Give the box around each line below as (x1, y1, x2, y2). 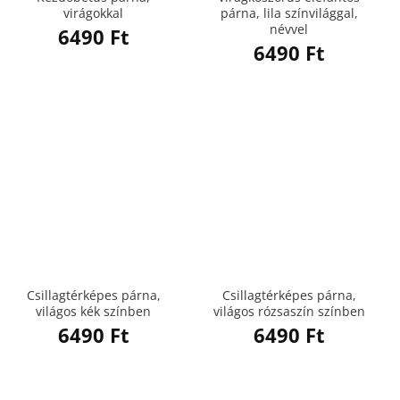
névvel (270, 21, 308, 38)
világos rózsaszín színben (212, 303, 365, 321)
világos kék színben (36, 303, 151, 321)
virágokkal (63, 4, 123, 22)
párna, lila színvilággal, (220, 4, 358, 22)
